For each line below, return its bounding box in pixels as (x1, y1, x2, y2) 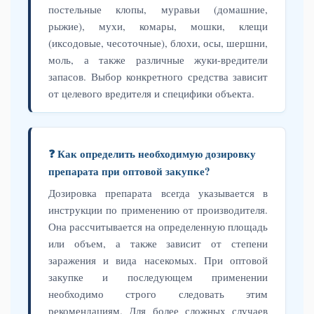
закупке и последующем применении (48, 270, 268, 284)
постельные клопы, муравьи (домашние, (48, 2, 268, 16)
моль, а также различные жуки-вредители (48, 53, 268, 67)
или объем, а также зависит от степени (48, 236, 268, 250)
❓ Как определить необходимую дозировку (48, 146, 256, 161)
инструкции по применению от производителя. (48, 203, 268, 217)
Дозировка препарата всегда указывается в (48, 186, 268, 200)
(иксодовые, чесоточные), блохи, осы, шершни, (48, 36, 268, 50)
